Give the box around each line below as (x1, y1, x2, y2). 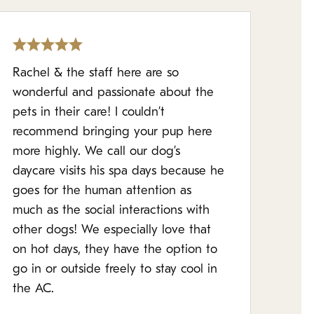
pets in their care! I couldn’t (12, 106, 165, 119)
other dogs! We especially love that (12, 224, 211, 237)
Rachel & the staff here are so (12, 67, 179, 80)
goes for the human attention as (12, 184, 191, 198)
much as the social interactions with (12, 204, 210, 217)
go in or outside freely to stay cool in (12, 263, 217, 276)
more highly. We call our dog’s (12, 145, 180, 158)
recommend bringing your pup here (12, 125, 212, 139)
